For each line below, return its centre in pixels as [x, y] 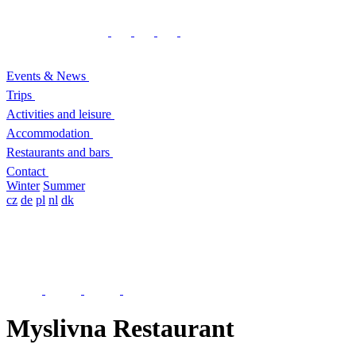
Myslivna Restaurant [120, 329]
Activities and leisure [59, 114]
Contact [26, 171]
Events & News [46, 76]
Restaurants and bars [58, 152]
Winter [23, 186]
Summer [64, 186]
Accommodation [48, 133]
